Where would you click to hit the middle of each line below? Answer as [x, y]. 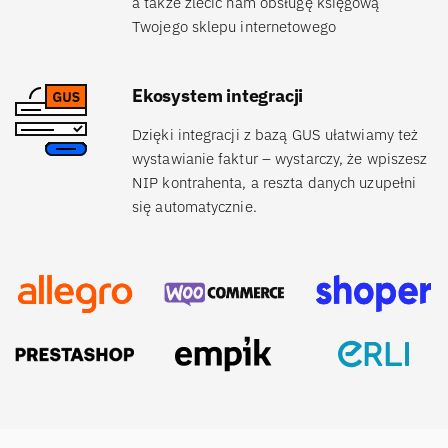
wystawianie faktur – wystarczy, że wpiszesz [280, 159]
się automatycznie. [194, 207]
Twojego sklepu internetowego [234, 27]
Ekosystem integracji [218, 96]
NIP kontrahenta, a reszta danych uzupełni [274, 183]
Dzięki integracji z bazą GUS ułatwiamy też [275, 135]
